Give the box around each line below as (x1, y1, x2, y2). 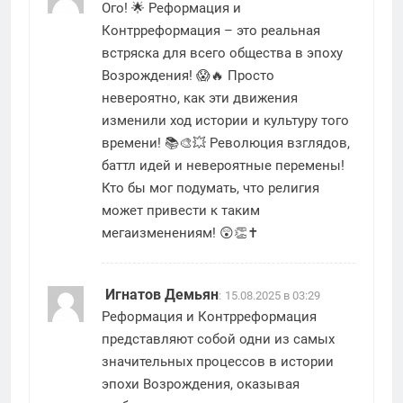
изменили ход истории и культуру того (102, 112, 349, 129)
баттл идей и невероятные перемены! (102, 157, 345, 174)
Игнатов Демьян (105, 285, 219, 303)
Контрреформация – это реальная (102, 22, 320, 39)
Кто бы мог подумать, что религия (102, 179, 319, 196)
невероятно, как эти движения (102, 89, 298, 106)
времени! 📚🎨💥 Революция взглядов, (102, 134, 350, 151)
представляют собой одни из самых (102, 330, 335, 347)
